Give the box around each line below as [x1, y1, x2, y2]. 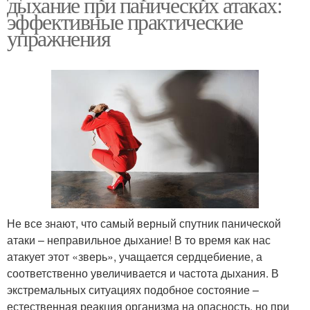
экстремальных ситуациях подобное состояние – [7, 281, 259, 298]
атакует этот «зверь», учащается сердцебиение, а [7, 248, 262, 264]
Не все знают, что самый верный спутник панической [7, 215, 281, 231]
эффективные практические [7, 6, 243, 36]
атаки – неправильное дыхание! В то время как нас [7, 231, 271, 248]
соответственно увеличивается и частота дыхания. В [7, 264, 279, 281]
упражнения [7, 22, 110, 53]
